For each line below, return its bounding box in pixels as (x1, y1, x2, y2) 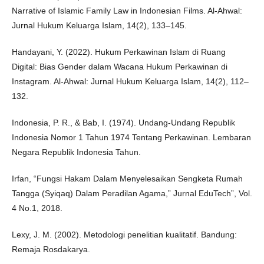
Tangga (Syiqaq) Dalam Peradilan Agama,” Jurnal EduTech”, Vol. (12, 189, 252, 198)
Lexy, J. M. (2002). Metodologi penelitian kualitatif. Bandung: (12, 230, 237, 239)
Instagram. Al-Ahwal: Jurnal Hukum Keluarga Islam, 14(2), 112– (12, 77, 249, 86)
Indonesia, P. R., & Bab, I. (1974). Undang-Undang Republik (12, 118, 235, 127)
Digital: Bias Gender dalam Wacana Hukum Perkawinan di (12, 62, 227, 71)
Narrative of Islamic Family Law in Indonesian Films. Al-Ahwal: (12, 6, 242, 15)
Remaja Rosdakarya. (12, 245, 90, 254)
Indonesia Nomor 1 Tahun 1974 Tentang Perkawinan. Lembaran (12, 133, 251, 142)
